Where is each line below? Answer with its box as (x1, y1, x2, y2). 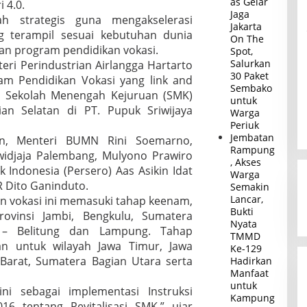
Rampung (230, 143, 275, 156)
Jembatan (230, 131, 275, 144)
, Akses (230, 156, 262, 169)
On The (230, 32, 265, 45)
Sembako (230, 82, 273, 95)
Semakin (230, 180, 270, 193)
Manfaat (230, 267, 269, 280)
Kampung (230, 291, 275, 304)
